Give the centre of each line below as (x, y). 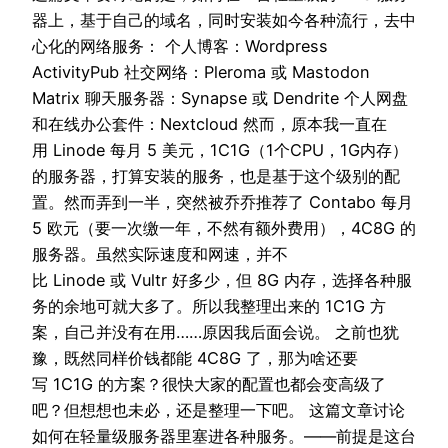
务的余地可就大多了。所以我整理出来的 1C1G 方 (209, 306)
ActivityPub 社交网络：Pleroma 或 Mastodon (201, 72)
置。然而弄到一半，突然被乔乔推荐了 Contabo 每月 (222, 202)
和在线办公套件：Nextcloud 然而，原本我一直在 (209, 124)
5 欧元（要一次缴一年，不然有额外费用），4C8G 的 (224, 228)
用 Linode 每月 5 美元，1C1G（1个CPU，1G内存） (220, 150)
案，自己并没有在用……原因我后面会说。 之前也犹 (215, 332)
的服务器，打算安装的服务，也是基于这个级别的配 (216, 176)
